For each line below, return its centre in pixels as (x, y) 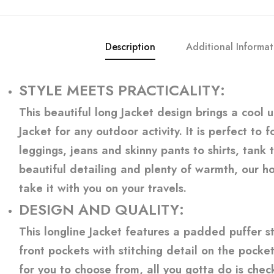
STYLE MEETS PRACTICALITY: (122, 90)
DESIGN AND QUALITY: (102, 209)
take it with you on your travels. (103, 188)
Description (130, 47)
